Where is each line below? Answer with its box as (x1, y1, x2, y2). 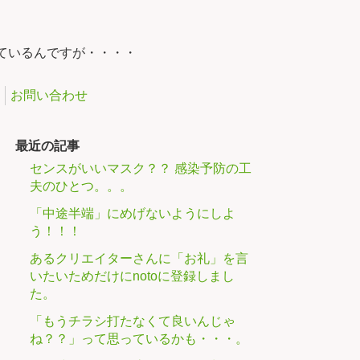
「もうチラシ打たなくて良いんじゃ (30, 313, 236, 328)
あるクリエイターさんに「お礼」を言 (30, 251, 249, 265)
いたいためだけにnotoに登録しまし (30, 268, 235, 283)
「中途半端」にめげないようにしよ (30, 206, 236, 220)
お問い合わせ (10, 88, 88, 103)
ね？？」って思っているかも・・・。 (30, 331, 249, 346)
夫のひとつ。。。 (30, 178, 133, 193)
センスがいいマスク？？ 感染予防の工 (30, 161, 252, 175)
